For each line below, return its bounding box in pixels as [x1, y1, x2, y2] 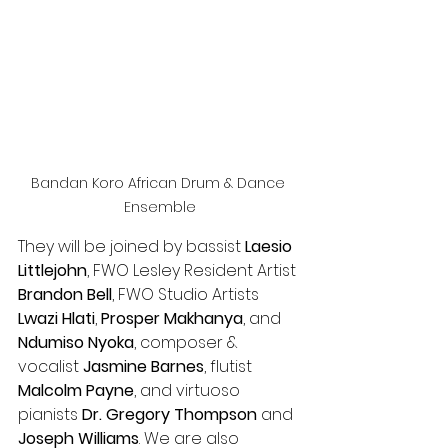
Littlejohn [18, 258, 87, 282]
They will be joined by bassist [18, 234, 245, 258]
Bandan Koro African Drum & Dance [31, 172, 289, 193]
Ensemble [124, 196, 196, 217]
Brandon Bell [18, 282, 112, 306]
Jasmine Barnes [83, 354, 204, 378]
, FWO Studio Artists [112, 282, 263, 306]
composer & [140, 330, 242, 354]
